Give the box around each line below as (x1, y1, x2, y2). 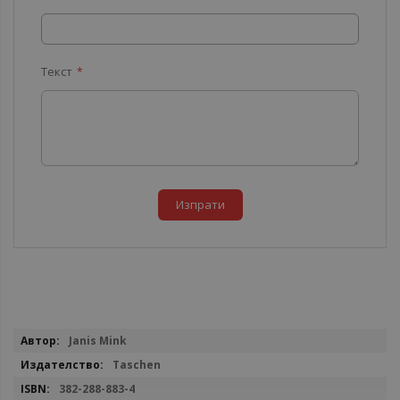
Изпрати (175, 196, 225, 212)
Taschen (112, 357, 161, 372)
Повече (12, 329, 56, 345)
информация (12, 347, 85, 363)
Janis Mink (69, 333, 127, 348)
